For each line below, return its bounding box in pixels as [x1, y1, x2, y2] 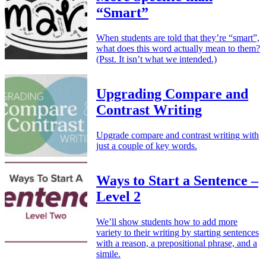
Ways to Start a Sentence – [96, 172, 258, 188]
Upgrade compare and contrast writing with [96, 129, 259, 140]
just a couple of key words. [96, 140, 197, 151]
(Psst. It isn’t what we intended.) [96, 53, 217, 64]
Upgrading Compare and [96, 85, 248, 102]
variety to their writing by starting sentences [96, 227, 259, 237]
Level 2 [96, 188, 141, 204]
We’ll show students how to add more [96, 216, 237, 227]
